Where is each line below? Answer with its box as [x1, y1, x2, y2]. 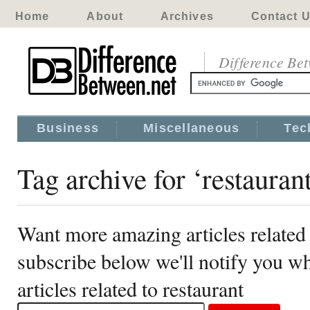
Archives [160, 10, 214, 22]
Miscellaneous [143, 121, 240, 135]
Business [37, 121, 100, 135]
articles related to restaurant [17, 275, 244, 302]
